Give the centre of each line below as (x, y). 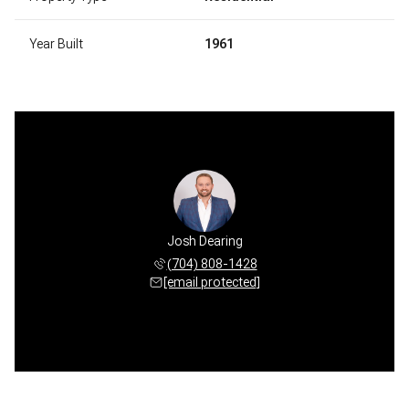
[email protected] (212, 282)
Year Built (56, 43)
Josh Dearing (204, 241)
